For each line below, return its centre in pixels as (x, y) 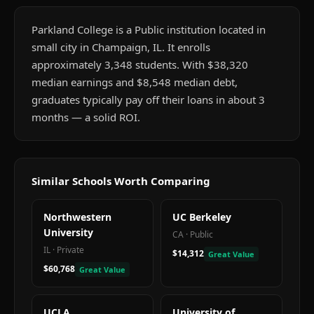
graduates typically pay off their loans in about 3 (148, 100)
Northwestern (77, 217)
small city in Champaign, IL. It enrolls (121, 47)
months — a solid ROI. (86, 117)
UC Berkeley (202, 217)
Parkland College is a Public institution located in (149, 29)
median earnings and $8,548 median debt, (135, 82)
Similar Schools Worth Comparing (121, 181)
